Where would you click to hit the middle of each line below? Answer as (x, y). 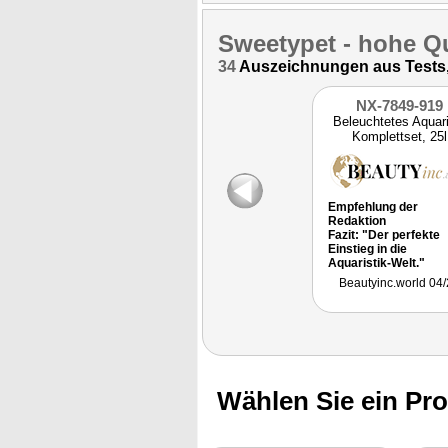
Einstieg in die (367, 248)
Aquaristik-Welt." (376, 262)
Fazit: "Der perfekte (384, 234)
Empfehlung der (373, 206)
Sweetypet (277, 43)
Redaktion (357, 220)
